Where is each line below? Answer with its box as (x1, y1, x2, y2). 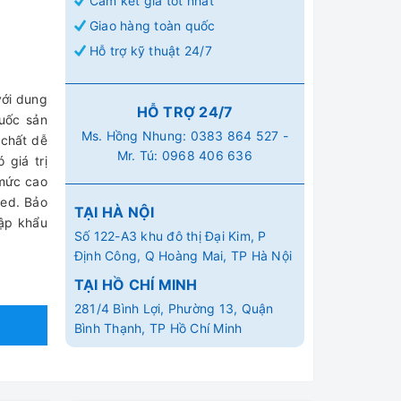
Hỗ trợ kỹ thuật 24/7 (89, 43, 212, 58)
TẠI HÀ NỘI (73, 203, 155, 221)
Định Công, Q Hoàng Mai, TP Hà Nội (73, 248, 293, 263)
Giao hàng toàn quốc (89, 18, 216, 33)
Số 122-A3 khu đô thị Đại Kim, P (73, 228, 267, 243)
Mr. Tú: (116, 148, 162, 163)
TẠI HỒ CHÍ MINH (73, 276, 198, 294)
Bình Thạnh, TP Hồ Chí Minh (73, 320, 243, 336)
